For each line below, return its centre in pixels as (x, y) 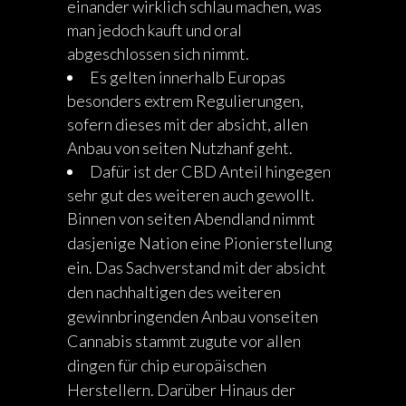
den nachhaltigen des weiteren (174, 292)
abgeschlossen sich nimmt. (158, 53)
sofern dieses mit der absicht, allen (188, 124)
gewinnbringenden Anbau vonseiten (193, 316)
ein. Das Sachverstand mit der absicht (197, 267)
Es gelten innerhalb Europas (188, 77)
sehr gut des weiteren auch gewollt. (191, 195)
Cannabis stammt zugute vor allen (184, 341)
